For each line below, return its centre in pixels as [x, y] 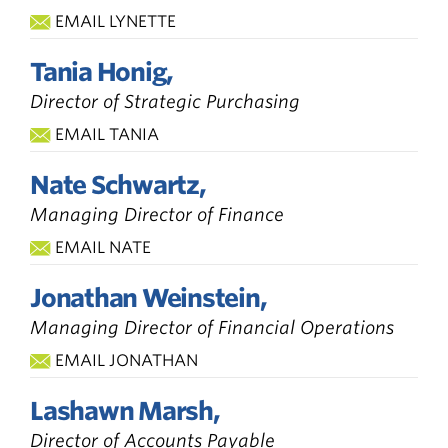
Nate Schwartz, [118, 184]
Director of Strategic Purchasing [165, 101]
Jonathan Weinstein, [148, 297]
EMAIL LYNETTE [115, 21]
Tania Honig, [101, 71]
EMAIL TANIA [107, 134]
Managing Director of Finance [157, 214]
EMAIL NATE [103, 247]
